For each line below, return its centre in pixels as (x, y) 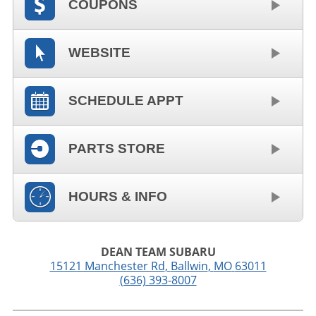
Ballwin (189, 266)
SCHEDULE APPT (126, 101)
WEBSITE (99, 53)
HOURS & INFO (117, 197)
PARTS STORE (116, 149)
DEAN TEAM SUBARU (158, 251)
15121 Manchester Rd (107, 266)
